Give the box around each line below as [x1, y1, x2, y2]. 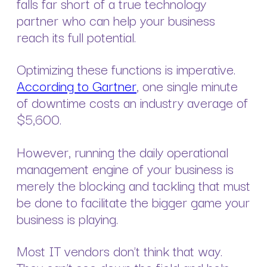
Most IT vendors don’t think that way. [17, 239, 222, 261]
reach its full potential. [17, 26, 139, 48]
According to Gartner [17, 74, 136, 97]
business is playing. [17, 207, 122, 229]
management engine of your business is [17, 157, 234, 179]
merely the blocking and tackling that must [17, 173, 250, 195]
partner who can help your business [17, 9, 215, 31]
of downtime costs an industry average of [17, 91, 248, 113]
